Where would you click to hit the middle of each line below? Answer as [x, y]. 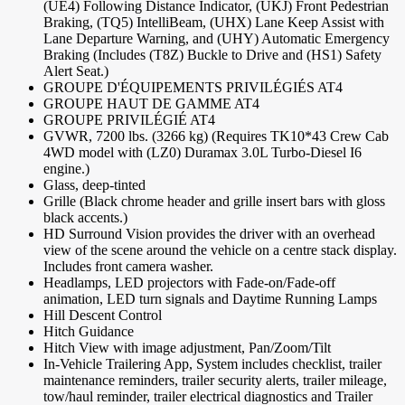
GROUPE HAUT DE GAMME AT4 [151, 104]
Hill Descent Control [103, 316]
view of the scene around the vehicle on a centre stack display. [220, 250]
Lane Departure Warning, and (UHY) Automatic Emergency [217, 39]
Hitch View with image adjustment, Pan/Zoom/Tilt [187, 348]
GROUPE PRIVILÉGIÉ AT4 [129, 120]
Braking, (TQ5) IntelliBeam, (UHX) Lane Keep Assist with [214, 23]
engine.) [66, 169]
